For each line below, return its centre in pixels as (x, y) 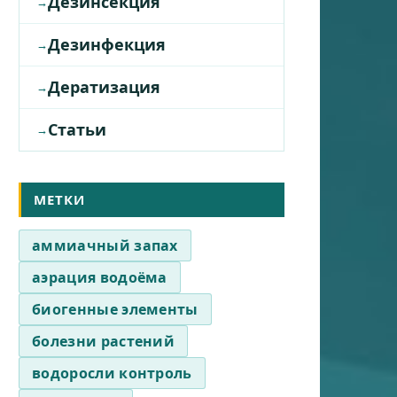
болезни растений (104, 341)
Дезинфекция (107, 44)
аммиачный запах (105, 245)
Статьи (77, 129)
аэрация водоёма (100, 277)
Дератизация (104, 86)
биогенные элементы (115, 309)
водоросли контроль (112, 373)
